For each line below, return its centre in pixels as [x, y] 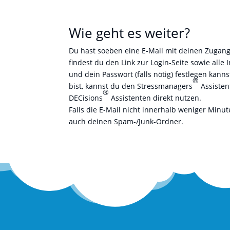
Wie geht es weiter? [130, 33]
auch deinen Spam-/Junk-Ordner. [126, 121]
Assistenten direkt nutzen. [155, 98]
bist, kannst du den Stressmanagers [131, 86]
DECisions [86, 98]
